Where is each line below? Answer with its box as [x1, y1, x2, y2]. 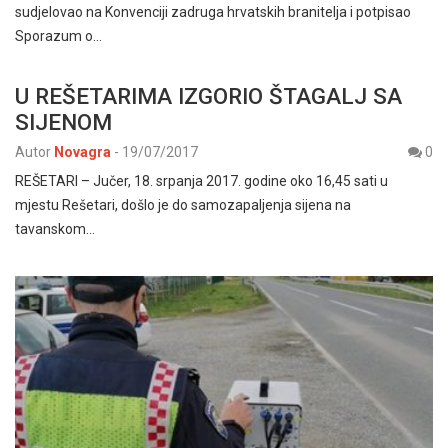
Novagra [54, 144, 111, 161]
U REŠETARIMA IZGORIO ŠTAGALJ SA [15, 83, 402, 110]
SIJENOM [15, 109, 112, 136]
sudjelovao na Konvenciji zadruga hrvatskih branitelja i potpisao [15, 4, 411, 21]
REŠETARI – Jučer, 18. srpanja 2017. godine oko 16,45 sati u [15, 173, 388, 190]
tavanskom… [15, 221, 95, 238]
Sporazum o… [15, 28, 102, 45]
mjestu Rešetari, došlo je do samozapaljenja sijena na [15, 197, 351, 214]
